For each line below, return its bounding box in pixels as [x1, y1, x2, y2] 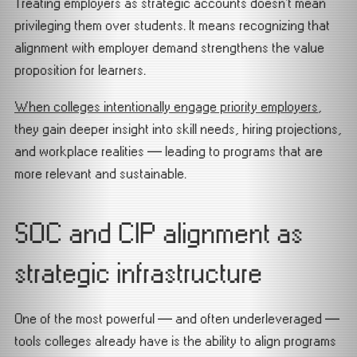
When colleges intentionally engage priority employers [14, 100, 318, 114]
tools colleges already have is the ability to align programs [14, 334, 336, 348]
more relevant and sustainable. [14, 167, 186, 181]
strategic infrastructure [14, 260, 262, 288]
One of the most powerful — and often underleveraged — [14, 312, 339, 326]
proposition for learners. [14, 63, 146, 77]
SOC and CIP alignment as [14, 220, 303, 248]
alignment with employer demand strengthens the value [14, 41, 324, 55]
